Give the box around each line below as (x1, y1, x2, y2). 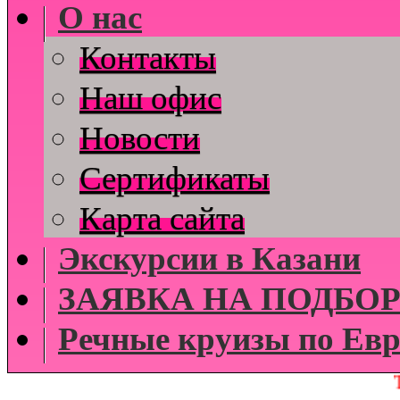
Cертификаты (79, 159, 270, 196)
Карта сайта (79, 199, 245, 237)
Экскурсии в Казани (58, 239, 361, 277)
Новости (79, 119, 200, 156)
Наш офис (79, 79, 221, 116)
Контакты (79, 38, 216, 76)
